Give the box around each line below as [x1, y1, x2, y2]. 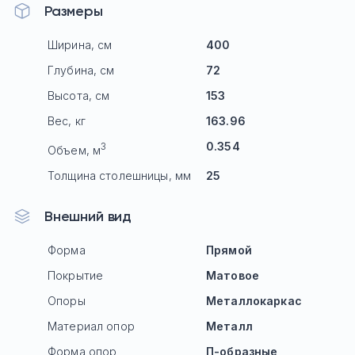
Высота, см [48, 89, 110, 103]
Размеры [44, 2, 103, 21]
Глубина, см [48, 63, 115, 78]
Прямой [206, 243, 252, 258]
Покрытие [48, 269, 104, 283]
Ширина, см [48, 38, 113, 52]
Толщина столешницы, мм [48, 169, 192, 183]
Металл [206, 319, 253, 334]
